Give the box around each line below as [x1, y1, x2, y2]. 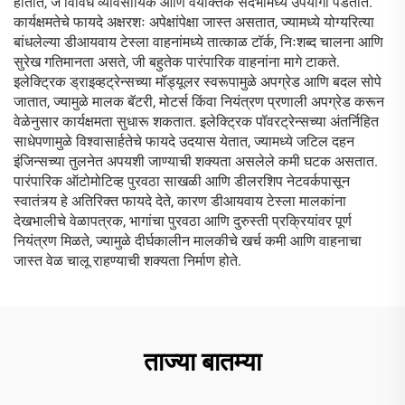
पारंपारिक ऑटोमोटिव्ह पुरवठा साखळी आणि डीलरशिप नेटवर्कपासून [14, 173, 350, 190]
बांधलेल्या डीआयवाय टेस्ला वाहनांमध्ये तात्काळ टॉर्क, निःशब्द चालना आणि [14, 33, 383, 51]
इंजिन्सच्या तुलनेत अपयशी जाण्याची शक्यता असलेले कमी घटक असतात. [14, 153, 378, 170]
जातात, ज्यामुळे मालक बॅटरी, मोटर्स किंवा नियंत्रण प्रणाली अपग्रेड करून [14, 93, 384, 110]
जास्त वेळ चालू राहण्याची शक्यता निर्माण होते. [14, 252, 241, 269]
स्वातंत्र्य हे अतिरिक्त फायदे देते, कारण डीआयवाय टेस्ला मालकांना [14, 193, 346, 210]
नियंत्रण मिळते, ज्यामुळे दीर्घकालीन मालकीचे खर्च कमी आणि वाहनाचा [14, 232, 362, 250]
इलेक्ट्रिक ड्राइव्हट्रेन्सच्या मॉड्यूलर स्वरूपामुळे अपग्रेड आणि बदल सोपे [14, 73, 381, 90]
